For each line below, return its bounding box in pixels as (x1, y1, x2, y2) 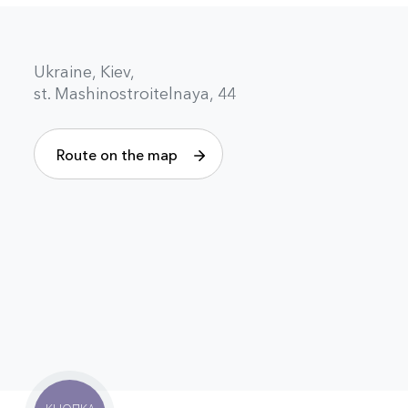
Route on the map (56, 146, 178, 165)
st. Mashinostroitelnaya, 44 (33, 84, 236, 105)
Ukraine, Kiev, (33, 62, 135, 83)
